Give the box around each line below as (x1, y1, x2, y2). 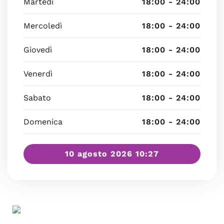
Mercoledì (23, 21, 62, 30)
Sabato (23, 93, 51, 102)
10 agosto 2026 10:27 (65, 149, 159, 158)
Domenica (23, 117, 62, 126)
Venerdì (23, 69, 52, 78)
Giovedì (23, 45, 52, 54)
